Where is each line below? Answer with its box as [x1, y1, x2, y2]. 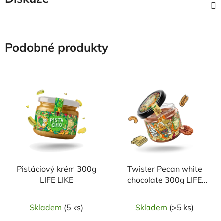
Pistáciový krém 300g [16, 163, 97, 174]
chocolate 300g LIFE [127, 174, 202, 184]
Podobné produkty [5, 40, 108, 55]
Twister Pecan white [127, 163, 202, 174]
